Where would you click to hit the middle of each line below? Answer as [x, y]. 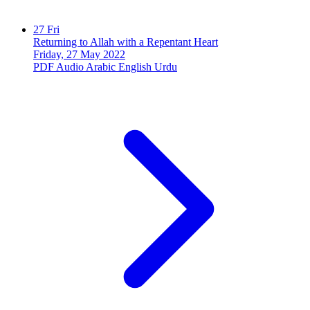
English [135, 66]
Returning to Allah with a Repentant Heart [126, 42]
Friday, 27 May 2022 [79, 54]
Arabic [101, 66]
